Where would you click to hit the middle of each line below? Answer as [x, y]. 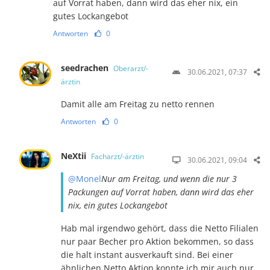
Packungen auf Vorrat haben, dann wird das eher [161, 192]
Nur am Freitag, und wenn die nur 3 [169, 178]
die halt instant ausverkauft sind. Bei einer [147, 254]
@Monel [85, 178]
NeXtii [75, 155]
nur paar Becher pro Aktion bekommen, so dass [158, 241]
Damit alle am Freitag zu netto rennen [138, 104]
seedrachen [86, 67]
